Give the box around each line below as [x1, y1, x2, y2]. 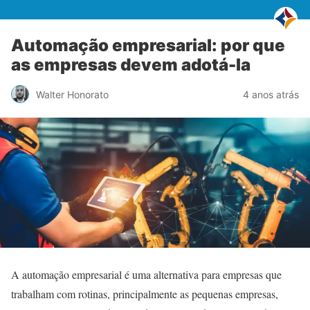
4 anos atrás [243, 88, 299, 100]
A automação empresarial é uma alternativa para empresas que [11, 266, 282, 282]
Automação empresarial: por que [11, 35, 285, 55]
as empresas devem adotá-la [11, 55, 250, 75]
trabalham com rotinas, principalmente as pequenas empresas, [11, 286, 278, 301]
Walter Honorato [36, 88, 109, 100]
